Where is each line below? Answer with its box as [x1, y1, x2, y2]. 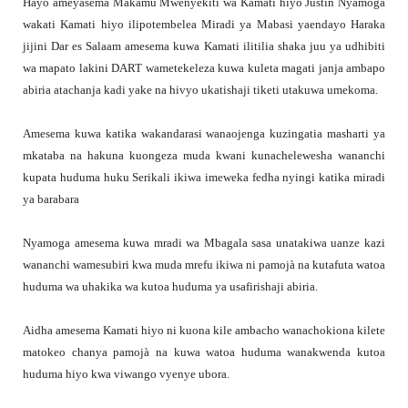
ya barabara [23, 192, 79, 207]
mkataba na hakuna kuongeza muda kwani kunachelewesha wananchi [23, 148, 385, 163]
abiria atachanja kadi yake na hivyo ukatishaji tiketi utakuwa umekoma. [23, 83, 378, 97]
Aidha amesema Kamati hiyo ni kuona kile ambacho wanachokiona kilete [23, 323, 385, 338]
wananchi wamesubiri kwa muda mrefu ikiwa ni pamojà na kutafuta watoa [23, 258, 385, 272]
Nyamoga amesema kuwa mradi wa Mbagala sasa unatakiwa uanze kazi [23, 236, 385, 250]
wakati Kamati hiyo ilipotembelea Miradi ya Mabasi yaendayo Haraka [23, 17, 385, 32]
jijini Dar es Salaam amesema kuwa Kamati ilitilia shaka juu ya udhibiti [23, 39, 385, 54]
